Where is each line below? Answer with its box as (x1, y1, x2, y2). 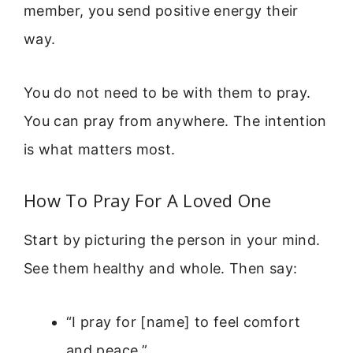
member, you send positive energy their (24, 2, 299, 20)
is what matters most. (24, 141, 176, 158)
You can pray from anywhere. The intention (24, 113, 327, 130)
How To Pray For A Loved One (24, 188, 272, 212)
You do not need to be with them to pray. (24, 84, 311, 102)
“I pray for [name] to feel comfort (66, 314, 301, 331)
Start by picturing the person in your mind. (24, 231, 321, 248)
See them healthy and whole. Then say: (24, 259, 298, 277)
